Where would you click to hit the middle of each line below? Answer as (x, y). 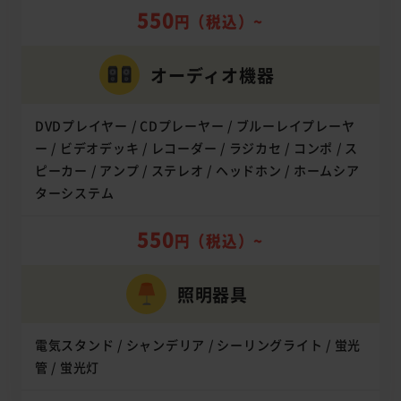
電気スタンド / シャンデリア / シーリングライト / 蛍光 (197, 345)
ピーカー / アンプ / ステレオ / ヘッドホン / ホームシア (197, 171)
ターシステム (74, 193)
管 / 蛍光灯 (67, 367)
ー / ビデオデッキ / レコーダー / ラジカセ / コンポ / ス (196, 148)
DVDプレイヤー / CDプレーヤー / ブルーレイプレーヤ (195, 126)
